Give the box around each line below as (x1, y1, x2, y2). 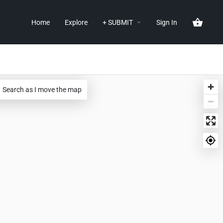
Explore (65, 18, 88, 26)
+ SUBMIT (103, 18, 133, 26)
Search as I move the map (2, 86, 82, 94)
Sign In (156, 18, 177, 26)
